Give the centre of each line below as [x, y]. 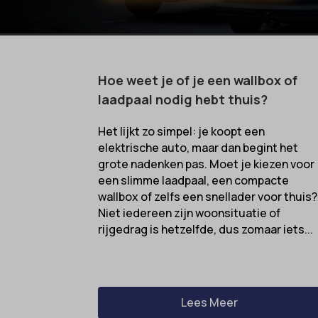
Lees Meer [210, 303]
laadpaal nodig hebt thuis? [183, 99]
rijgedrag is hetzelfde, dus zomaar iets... [206, 229]
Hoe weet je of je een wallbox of [198, 80]
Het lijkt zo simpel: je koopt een [182, 131]
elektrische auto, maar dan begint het [198, 147]
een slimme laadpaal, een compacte [194, 180]
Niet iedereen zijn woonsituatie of [190, 213]
